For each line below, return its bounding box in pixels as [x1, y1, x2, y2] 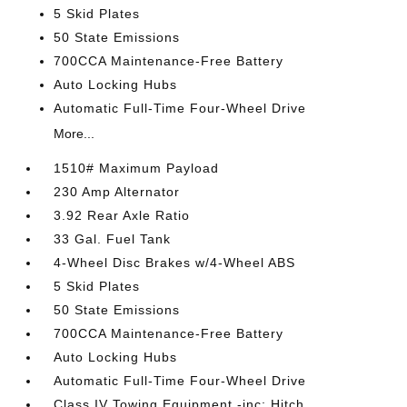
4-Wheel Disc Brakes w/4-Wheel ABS [54, 255, 296, 270]
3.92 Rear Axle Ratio [54, 208, 191, 223]
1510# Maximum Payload [54, 161, 220, 175]
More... [54, 126, 95, 141]
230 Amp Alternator [54, 184, 181, 199]
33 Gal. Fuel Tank [54, 232, 172, 246]
